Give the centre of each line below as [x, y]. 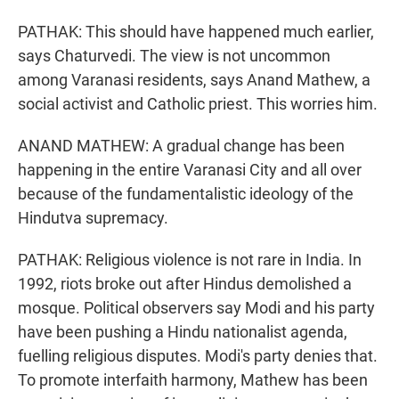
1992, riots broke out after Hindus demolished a [185, 284]
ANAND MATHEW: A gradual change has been [181, 146]
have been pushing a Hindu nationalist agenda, [183, 332]
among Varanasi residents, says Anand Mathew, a [194, 80]
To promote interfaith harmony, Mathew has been [193, 380]
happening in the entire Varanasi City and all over [190, 170]
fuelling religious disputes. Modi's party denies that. [198, 356]
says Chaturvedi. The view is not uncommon [174, 56]
